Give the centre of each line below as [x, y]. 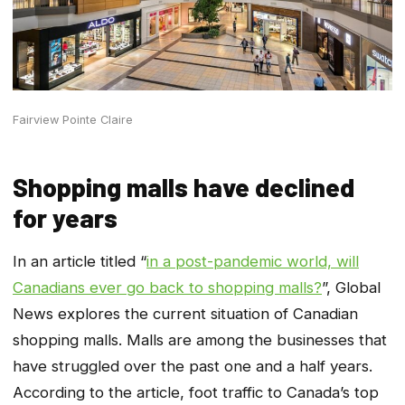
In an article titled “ [80, 262]
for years [65, 218]
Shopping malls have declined [184, 187]
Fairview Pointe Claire [73, 120]
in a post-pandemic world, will [253, 262]
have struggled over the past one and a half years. [193, 367]
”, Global [351, 288]
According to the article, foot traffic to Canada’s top [196, 393]
